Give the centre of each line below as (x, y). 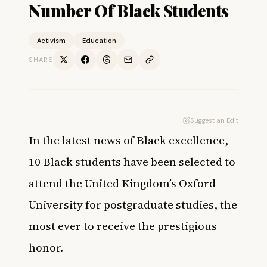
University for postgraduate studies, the (133, 204)
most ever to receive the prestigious (123, 226)
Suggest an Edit (214, 120)
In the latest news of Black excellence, (128, 140)
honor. (46, 247)
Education (99, 41)
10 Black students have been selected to (132, 162)
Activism (51, 41)
